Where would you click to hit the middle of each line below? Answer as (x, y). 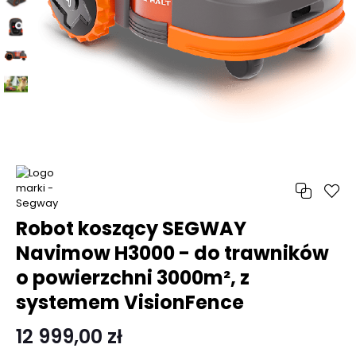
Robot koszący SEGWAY (131, 228)
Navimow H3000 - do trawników (172, 253)
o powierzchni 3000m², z (133, 278)
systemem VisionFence (130, 302)
